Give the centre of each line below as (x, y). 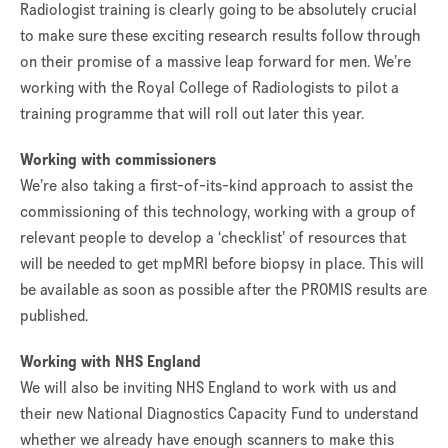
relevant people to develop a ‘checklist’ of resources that (213, 237)
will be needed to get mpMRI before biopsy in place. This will (222, 263)
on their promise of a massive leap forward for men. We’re (215, 61)
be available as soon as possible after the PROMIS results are (223, 289)
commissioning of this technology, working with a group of (218, 211)
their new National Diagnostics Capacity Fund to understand (219, 413)
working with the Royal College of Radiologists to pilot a (209, 87)
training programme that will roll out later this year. (192, 113)
